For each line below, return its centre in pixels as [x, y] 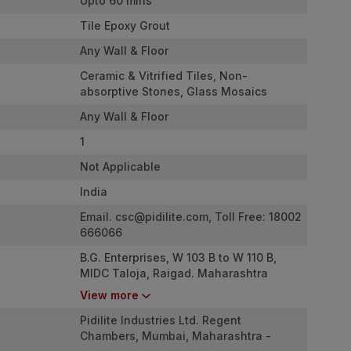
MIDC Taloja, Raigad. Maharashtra [174, 273]
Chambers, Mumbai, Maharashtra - [175, 336]
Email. [98, 217]
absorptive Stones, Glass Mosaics [174, 92]
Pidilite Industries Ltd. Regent [161, 320]
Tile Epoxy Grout [125, 26]
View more [109, 295]
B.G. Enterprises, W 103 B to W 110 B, [178, 258]
